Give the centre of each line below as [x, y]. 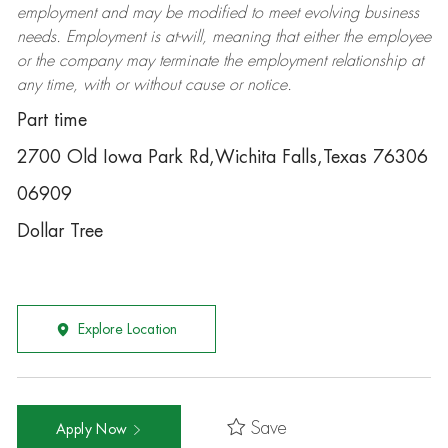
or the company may [87, 61]
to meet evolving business [332, 13]
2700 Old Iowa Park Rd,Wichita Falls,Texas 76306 [222, 157]
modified [216, 13]
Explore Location [127, 329]
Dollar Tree [59, 231]
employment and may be [101, 13]
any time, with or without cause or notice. [154, 85]
